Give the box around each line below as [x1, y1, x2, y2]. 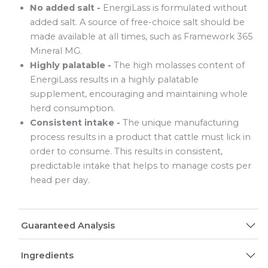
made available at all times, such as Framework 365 [30, 31, 253, 42]
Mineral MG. [30, 45, 82, 56]
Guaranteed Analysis [21, 220, 115, 232]
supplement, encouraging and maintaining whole [30, 88, 248, 99]
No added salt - [30, 2, 103, 13]
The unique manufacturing [123, 117, 239, 128]
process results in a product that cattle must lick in [30, 131, 251, 142]
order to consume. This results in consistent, [30, 145, 223, 157]
